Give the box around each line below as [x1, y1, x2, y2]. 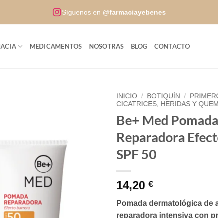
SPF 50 [116, 145, 157, 162]
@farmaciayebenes [103, 8, 166, 16]
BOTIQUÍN [147, 92, 181, 100]
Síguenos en [62, 8, 103, 16]
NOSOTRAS [89, 42, 124, 50]
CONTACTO [154, 42, 190, 50]
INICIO [116, 92, 137, 100]
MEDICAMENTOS [29, 42, 82, 50]
